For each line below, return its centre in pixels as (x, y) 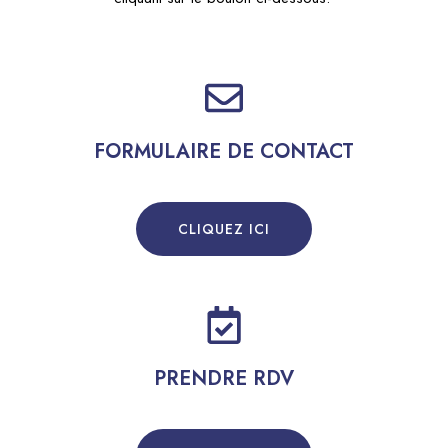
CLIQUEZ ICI (223, 228)
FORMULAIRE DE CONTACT (223, 151)
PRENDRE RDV (224, 378)
